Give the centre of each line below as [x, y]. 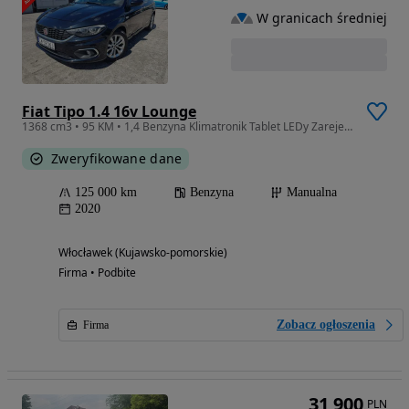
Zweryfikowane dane [117, 159]
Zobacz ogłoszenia [326, 325]
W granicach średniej [322, 17]
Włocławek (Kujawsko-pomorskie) [143, 253]
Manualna [312, 193]
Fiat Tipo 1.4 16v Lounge [109, 112]
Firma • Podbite [97, 273]
